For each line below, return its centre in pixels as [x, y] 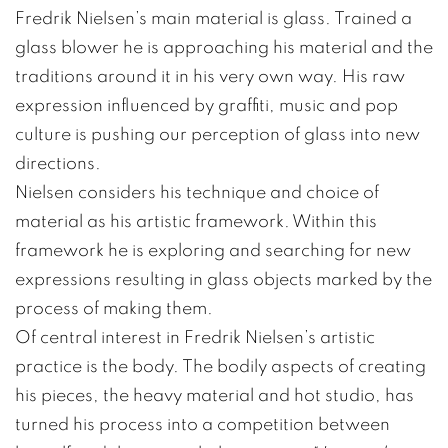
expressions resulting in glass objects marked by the [223, 280]
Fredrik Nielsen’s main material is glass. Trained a [213, 19]
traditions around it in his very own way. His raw [210, 77]
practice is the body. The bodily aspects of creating [220, 367]
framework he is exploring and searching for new [213, 251]
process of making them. [114, 309]
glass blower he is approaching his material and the [224, 48]
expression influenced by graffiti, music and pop [206, 106]
